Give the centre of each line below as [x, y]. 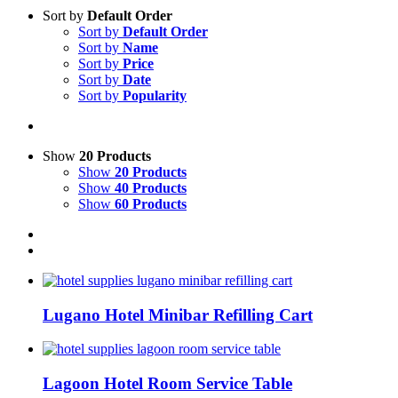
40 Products [151, 187]
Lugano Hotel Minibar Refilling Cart [178, 314]
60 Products [151, 203]
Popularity [155, 95]
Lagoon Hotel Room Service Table [167, 383]
